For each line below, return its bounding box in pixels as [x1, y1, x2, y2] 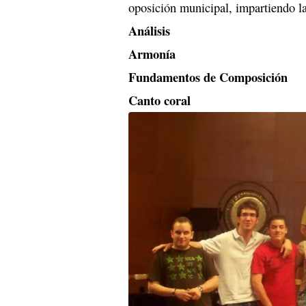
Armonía [128, 44, 176, 63]
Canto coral [128, 90, 191, 109]
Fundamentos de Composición [128, 67, 288, 86]
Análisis [128, 20, 170, 40]
